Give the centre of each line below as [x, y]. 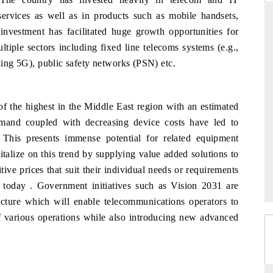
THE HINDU [141, 57]
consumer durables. [151, 102]
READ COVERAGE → [166, 153]
